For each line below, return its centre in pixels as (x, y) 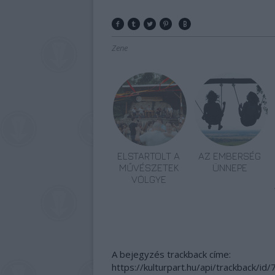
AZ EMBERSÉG (230, 156)
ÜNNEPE (230, 168)
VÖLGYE (149, 179)
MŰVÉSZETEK (149, 168)
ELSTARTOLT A (149, 156)
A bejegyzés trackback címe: (171, 254)
